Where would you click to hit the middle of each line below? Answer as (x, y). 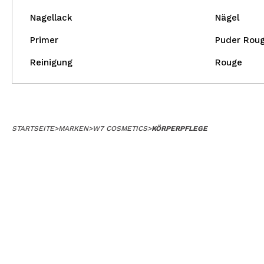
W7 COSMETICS (120, 128)
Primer (44, 40)
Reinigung (51, 62)
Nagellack (51, 18)
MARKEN (73, 128)
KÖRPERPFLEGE (179, 128)
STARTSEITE (33, 128)
